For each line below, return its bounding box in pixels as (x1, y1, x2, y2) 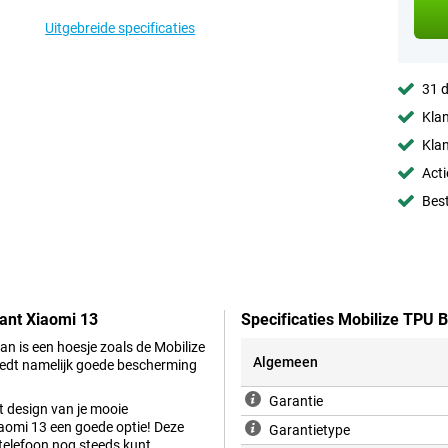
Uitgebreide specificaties (45, 20, 196, 36)
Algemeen (253, 354, 318, 371)
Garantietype (269, 422, 350, 439)
